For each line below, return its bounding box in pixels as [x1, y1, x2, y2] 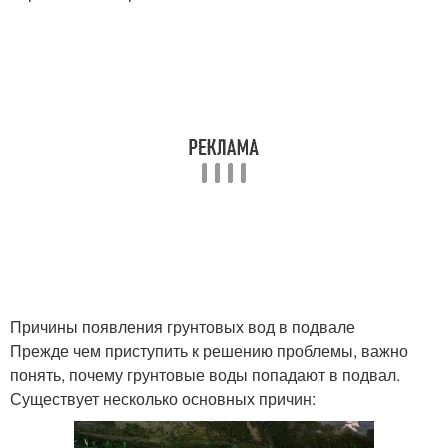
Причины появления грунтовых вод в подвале [10, 315, 355, 338]
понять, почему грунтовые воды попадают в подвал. [10, 363, 400, 386]
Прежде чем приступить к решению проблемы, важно [10, 339, 408, 362]
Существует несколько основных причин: [10, 387, 316, 410]
